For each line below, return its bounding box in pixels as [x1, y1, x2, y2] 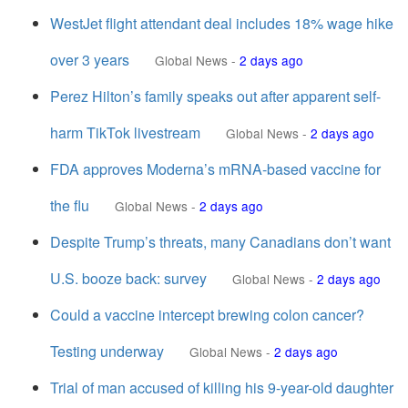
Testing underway [50, 341, 164, 362]
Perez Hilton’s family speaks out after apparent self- [50, 86, 381, 107]
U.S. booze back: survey [50, 268, 207, 289]
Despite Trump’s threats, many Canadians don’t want [50, 231, 391, 252]
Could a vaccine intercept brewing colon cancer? [50, 304, 364, 325]
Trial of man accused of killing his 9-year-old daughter [50, 377, 393, 398]
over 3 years [50, 49, 129, 70]
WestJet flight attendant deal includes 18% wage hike [50, 13, 393, 34]
